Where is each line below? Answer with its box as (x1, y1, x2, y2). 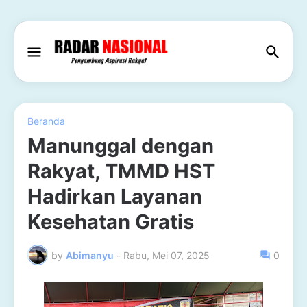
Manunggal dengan (27, 134, 214, 158)
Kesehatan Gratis (27, 210, 194, 234)
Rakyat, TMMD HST (27, 159, 215, 183)
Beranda (27, 115, 65, 127)
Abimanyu (66, 249, 114, 261)
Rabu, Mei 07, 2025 (123, 249, 210, 261)
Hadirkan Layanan (27, 184, 202, 208)
